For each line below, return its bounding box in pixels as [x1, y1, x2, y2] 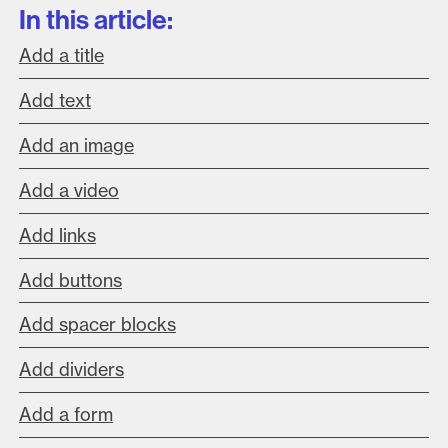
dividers [58, 358, 124, 382]
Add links [18, 223, 96, 247]
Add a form [18, 403, 113, 427]
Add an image [18, 133, 134, 157]
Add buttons [18, 268, 122, 292]
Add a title [18, 43, 104, 67]
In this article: [18, 2, 178, 37]
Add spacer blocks [18, 313, 176, 337]
